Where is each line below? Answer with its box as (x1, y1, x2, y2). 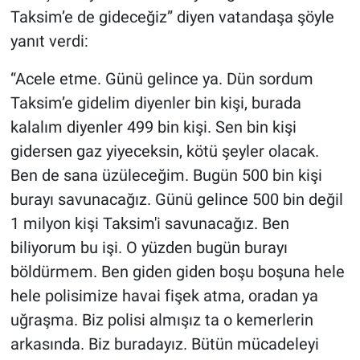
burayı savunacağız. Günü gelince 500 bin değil (10, 190, 343, 210)
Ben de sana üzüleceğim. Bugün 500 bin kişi (10, 166, 322, 186)
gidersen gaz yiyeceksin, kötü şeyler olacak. (10, 141, 319, 162)
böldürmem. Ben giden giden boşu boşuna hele (10, 262, 345, 282)
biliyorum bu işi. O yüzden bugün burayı (10, 238, 288, 258)
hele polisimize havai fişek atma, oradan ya (10, 286, 318, 306)
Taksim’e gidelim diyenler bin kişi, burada (10, 93, 301, 113)
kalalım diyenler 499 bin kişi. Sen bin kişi (10, 117, 297, 137)
